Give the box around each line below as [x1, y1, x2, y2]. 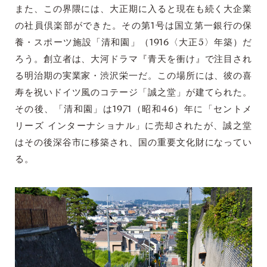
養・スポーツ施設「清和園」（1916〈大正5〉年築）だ [15, 38, 252, 48]
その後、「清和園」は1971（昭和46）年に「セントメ [15, 105, 252, 114]
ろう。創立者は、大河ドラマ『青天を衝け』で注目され [15, 55, 252, 64]
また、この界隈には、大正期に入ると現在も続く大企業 [15, 5, 252, 14]
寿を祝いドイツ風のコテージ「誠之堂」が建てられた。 [15, 88, 252, 98]
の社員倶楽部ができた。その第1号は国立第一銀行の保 [15, 21, 252, 31]
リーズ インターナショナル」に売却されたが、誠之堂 [15, 122, 252, 131]
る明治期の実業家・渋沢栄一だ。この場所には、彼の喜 [15, 72, 252, 81]
